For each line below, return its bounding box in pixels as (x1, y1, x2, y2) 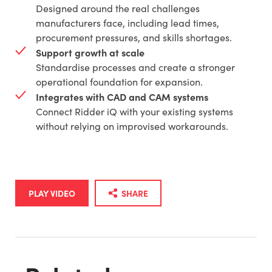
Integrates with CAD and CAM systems (35, 89, 208, 103)
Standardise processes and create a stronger (35, 60, 235, 73)
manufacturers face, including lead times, (35, 16, 219, 29)
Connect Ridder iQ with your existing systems (35, 104, 233, 118)
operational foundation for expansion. (35, 75, 203, 88)
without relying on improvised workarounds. (35, 119, 228, 132)
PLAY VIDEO (28, 186, 75, 199)
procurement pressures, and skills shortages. (35, 30, 232, 44)
